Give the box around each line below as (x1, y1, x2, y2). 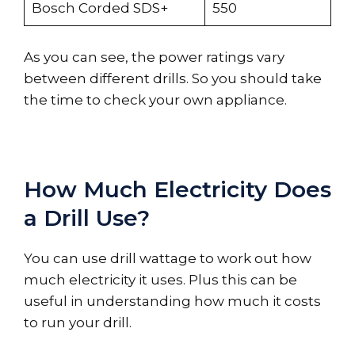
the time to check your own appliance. (24, 91, 287, 108)
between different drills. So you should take (24, 70, 322, 86)
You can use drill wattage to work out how (24, 250, 311, 266)
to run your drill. (24, 314, 132, 330)
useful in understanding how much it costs (24, 292, 321, 309)
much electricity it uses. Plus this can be (24, 271, 297, 288)
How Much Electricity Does (24, 175, 331, 203)
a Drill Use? (24, 204, 150, 231)
